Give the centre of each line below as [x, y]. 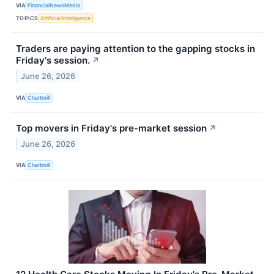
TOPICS [27, 18]
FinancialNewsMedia [54, 5]
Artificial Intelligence [66, 18]
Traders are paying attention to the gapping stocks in [135, 49]
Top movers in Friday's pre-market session [111, 128]
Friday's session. [53, 61]
